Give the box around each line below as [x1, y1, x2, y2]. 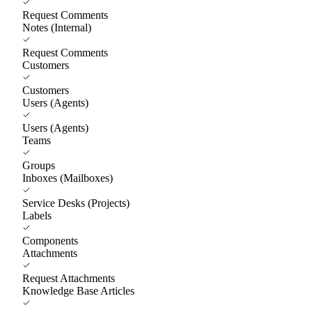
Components [22, 234, 78, 247]
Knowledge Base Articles [22, 284, 134, 297]
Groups [22, 159, 55, 171]
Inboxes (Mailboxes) [22, 171, 113, 184]
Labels [22, 209, 52, 221]
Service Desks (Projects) [22, 196, 130, 209]
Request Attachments [22, 272, 115, 284]
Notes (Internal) [22, 21, 91, 33]
